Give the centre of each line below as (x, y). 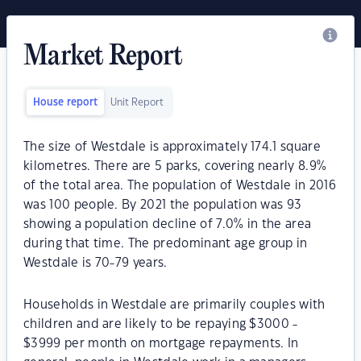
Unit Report (137, 102)
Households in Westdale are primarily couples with (174, 305)
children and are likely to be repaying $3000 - (161, 324)
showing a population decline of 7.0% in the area (168, 224)
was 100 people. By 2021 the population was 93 (163, 205)
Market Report (103, 57)
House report (65, 102)
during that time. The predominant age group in (166, 244)
